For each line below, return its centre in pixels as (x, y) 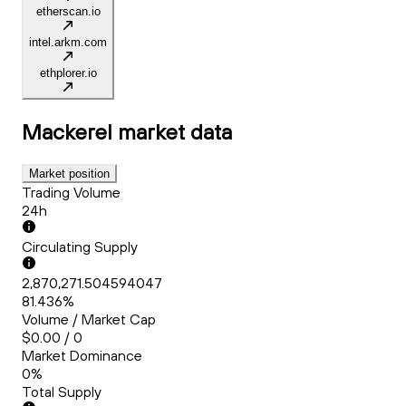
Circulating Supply (80, 247)
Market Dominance (82, 356)
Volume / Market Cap (89, 319)
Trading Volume (71, 193)
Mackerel (67, 132)
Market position (69, 174)
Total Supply (62, 392)
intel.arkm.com (68, 43)
